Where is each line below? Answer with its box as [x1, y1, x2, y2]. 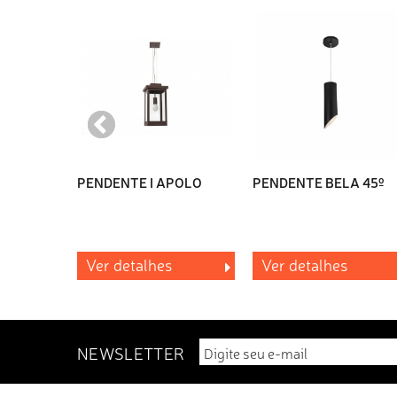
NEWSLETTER [77, 342, 185, 364]
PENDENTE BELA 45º [253, 173, 384, 192]
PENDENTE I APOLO [77, 173, 202, 192]
